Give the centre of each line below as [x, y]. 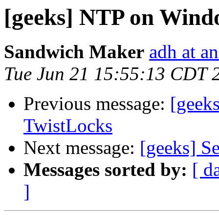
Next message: [82, 148]
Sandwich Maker [74, 52]
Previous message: [97, 104]
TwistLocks [68, 126]
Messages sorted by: [105, 170]
